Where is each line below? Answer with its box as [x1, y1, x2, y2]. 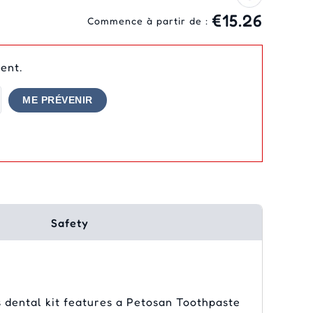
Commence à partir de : [87, 15, 212, 27]
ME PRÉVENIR [22, 94, 93, 106]
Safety [50, 216, 89, 231]
